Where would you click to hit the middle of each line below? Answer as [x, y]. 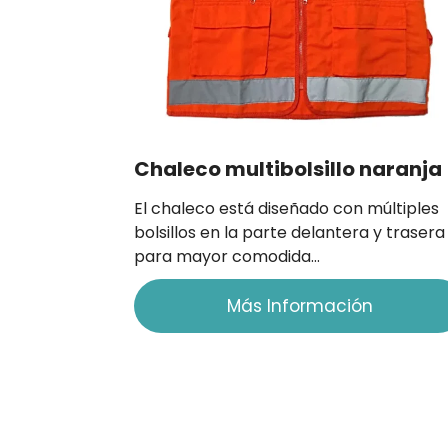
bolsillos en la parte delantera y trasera [290, 232]
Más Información [299, 305]
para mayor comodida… [227, 256]
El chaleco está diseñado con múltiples [287, 208]
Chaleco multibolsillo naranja [288, 168]
